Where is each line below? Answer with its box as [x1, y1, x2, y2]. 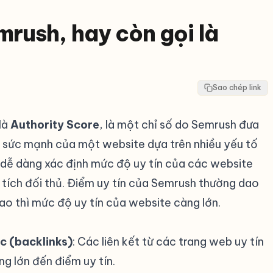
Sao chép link [213, 83, 261, 92]
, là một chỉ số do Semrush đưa [99, 118, 259, 132]
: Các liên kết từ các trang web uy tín [73, 235, 264, 249]
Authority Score [10, 118, 99, 132]
